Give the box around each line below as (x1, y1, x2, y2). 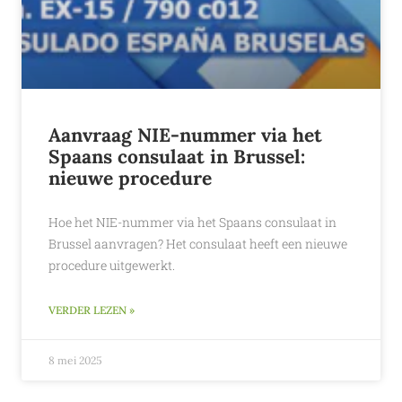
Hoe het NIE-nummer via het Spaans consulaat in (48, 214, 336, 231)
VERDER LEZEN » (48, 303, 135, 317)
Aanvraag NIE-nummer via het (48, 123, 322, 147)
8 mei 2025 (48, 354, 102, 367)
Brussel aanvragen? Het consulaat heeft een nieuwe (48, 235, 347, 252)
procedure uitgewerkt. (48, 257, 175, 274)
